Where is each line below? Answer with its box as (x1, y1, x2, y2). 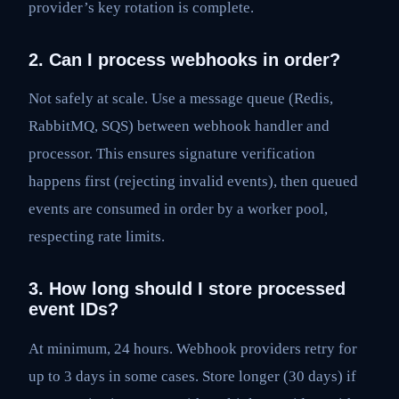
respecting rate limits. (28, 228, 165, 246)
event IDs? (28, 299, 118, 320)
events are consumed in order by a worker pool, (28, 200, 328, 218)
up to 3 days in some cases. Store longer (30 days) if (28, 368, 356, 386)
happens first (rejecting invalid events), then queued (28, 173, 358, 191)
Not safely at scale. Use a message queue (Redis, (28, 90, 333, 108)
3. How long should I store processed (28, 279, 346, 299)
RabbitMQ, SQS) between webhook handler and (28, 118, 330, 135)
